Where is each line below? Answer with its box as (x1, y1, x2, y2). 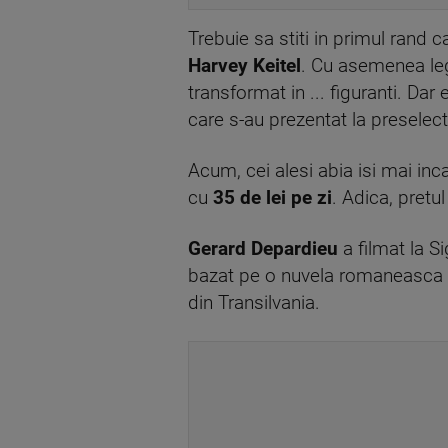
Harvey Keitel (188, 54, 301, 77)
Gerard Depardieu (188, 237, 338, 260)
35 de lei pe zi (213, 186, 332, 209)
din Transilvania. (188, 291, 320, 314)
